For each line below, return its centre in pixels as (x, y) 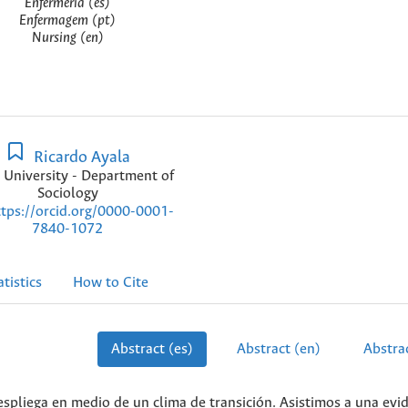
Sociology (67, 193)
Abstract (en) (278, 350)
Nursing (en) (67, 38)
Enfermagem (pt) (67, 21)
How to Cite (111, 283)
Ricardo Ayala (81, 157)
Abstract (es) (152, 350)
